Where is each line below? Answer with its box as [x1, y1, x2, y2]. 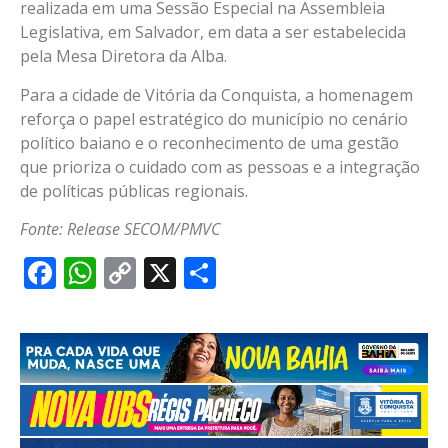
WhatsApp [96, 251, 250, 294]
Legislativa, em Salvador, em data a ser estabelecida [20, 21, 406, 44]
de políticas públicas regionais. [20, 179, 248, 202]
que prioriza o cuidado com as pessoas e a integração [20, 155, 420, 178]
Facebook [56, 251, 197, 294]
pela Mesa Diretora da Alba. [20, 45, 227, 68]
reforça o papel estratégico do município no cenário [20, 107, 408, 130]
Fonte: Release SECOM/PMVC [20, 218, 220, 240]
